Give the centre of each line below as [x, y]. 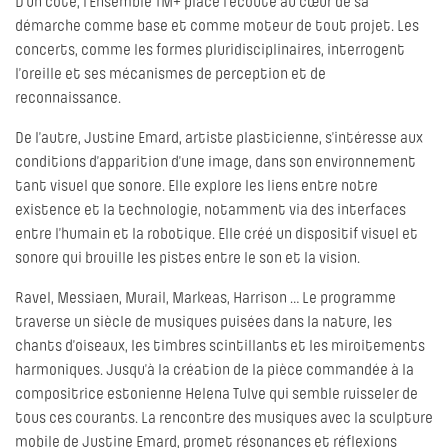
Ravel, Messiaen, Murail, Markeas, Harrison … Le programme [205, 299]
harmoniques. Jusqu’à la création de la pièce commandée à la [214, 371]
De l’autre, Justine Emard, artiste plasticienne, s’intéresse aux [219, 139]
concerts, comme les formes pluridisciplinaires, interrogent [210, 51]
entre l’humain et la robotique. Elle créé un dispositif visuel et [216, 235]
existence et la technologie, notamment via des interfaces [210, 211]
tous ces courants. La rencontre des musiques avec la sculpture [224, 419]
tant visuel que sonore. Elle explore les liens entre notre [196, 187]
